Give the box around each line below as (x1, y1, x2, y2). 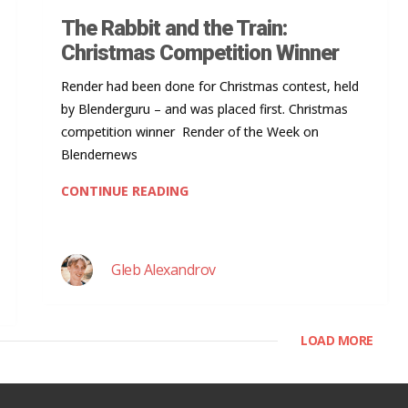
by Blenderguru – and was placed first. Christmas (61, 99, 348, 117)
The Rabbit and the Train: (61, 15, 287, 41)
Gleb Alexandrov (111, 259, 216, 280)
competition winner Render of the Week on (61, 122, 319, 140)
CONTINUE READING (61, 181, 189, 199)
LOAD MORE (301, 331, 373, 349)
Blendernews (61, 145, 138, 163)
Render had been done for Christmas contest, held (61, 76, 359, 95)
